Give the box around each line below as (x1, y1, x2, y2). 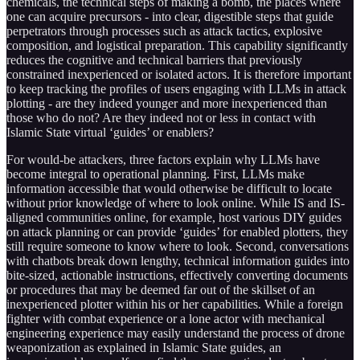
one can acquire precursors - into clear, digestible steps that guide (6, 9, 333, 23)
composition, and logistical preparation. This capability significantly (6, 38, 348, 52)
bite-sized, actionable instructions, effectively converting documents (6, 268, 348, 282)
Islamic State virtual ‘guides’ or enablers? (6, 125, 214, 139)
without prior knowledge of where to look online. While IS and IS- (6, 195, 345, 210)
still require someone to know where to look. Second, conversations (6, 239, 349, 253)
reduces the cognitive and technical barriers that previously (6, 52, 302, 67)
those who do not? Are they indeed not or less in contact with (6, 110, 316, 125)
